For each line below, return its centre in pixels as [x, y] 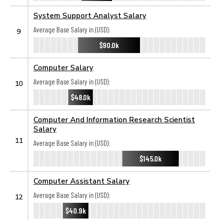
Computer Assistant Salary [82, 181]
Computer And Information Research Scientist [114, 119]
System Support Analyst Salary [90, 15]
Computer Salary [63, 67]
